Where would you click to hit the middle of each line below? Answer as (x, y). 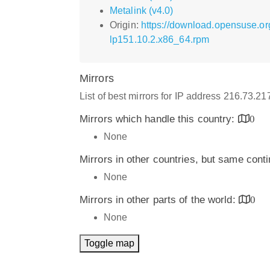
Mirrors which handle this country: (159, 119)
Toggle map (109, 243)
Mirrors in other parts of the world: (159, 199)
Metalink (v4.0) (142, 10)
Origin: (125, 25)
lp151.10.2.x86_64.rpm (160, 39)
